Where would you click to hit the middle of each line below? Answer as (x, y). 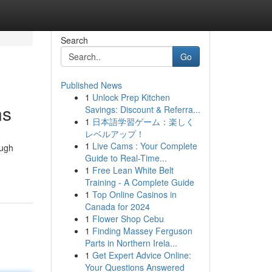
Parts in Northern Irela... (131, 243)
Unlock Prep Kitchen (131, 97)
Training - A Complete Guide (139, 182)
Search (74, 40)
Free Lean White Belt (133, 170)
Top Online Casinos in (134, 194)
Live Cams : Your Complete (144, 146)
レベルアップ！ (114, 134)
